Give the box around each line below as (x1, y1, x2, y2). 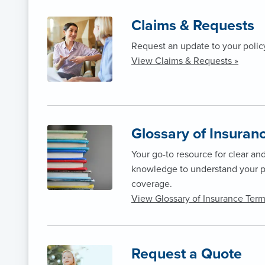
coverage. (131, 178, 172, 190)
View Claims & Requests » (131, 55, 238, 67)
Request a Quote (131, 245, 242, 263)
